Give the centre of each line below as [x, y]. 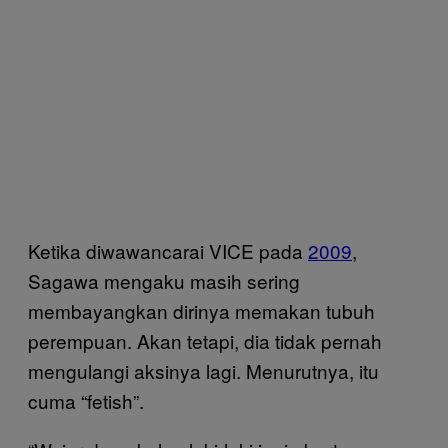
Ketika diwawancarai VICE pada [168, 250]
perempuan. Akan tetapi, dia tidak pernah [205, 340]
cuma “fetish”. [86, 400]
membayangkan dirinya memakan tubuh [201, 310]
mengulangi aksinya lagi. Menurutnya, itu [203, 370]
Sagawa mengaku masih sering [164, 280]
